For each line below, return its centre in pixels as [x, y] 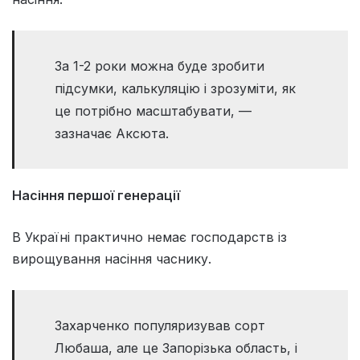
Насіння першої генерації [96, 195]
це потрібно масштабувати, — [153, 110]
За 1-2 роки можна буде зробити [160, 65]
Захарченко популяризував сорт [160, 325]
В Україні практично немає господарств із [149, 237]
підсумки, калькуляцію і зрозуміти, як [175, 88]
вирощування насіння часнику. [112, 258]
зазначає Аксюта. [112, 133]
